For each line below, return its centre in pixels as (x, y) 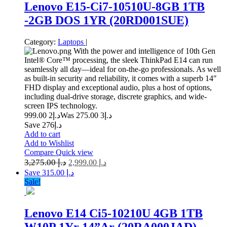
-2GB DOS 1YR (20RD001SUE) (106, 20)
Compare (40, 152)
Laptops (72, 42)
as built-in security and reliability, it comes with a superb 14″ (121, 78)
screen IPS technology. (61, 105)
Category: (40, 42)
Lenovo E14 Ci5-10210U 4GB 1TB (113, 213)
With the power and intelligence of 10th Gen (143, 51)
